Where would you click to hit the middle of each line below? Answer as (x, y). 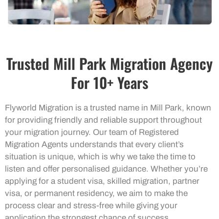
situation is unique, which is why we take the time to (100, 157)
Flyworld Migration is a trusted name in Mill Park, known (108, 108)
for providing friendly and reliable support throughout (103, 120)
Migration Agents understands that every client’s (94, 145)
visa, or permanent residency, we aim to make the (96, 194)
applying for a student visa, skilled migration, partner (102, 181)
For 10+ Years (109, 83)
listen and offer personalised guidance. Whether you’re (106, 169)
